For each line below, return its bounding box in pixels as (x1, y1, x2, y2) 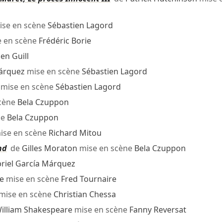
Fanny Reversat (129, 204, 186, 216)
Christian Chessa (53, 189, 116, 200)
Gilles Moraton (21, 143, 77, 154)
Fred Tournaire (60, 173, 116, 185)
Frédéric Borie (38, 35, 91, 47)
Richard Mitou (48, 127, 102, 139)
